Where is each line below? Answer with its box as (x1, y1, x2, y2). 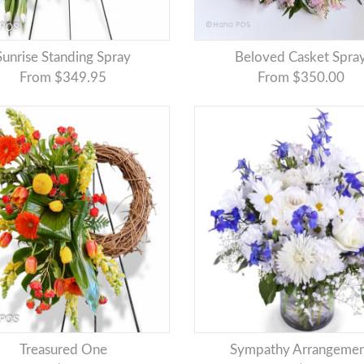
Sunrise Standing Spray (2, 50, 132, 65)
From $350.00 (257, 71, 344, 85)
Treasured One (25, 343, 107, 357)
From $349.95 (19, 71, 107, 85)
